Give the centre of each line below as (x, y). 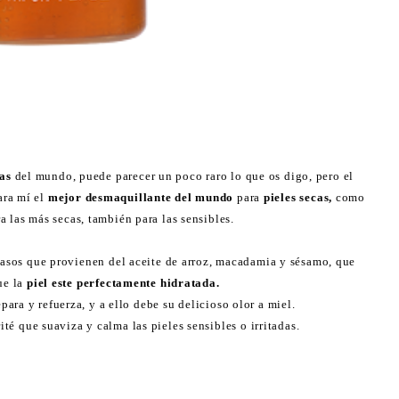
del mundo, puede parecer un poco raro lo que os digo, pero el (183, 175)
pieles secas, (298, 197)
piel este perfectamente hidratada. (123, 282)
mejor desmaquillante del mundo (141, 197)
